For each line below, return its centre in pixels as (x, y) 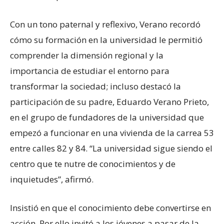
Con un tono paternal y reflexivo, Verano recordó (105, 24)
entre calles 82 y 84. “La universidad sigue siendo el (111, 148)
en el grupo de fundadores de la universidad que (107, 117)
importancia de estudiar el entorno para (90, 70)
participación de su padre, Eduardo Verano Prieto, (109, 101)
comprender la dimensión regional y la (87, 55)
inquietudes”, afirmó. (52, 179)
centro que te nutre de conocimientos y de (93, 163)
